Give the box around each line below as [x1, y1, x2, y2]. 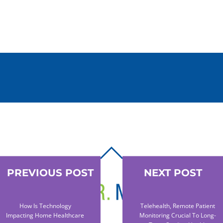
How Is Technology [19, 201, 71, 210]
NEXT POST [143, 166, 202, 179]
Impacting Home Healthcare [6, 211, 85, 220]
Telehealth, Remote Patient [140, 201, 216, 210]
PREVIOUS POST [6, 166, 94, 179]
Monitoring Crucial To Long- [139, 211, 217, 220]
